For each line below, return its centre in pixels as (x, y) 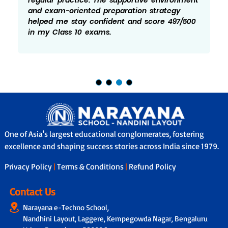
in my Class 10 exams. (71, 32)
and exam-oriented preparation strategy (104, 10)
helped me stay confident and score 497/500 (112, 21)
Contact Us (32, 192)
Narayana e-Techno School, (66, 208)
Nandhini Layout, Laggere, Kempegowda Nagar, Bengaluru (115, 219)
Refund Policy (152, 167)
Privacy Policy (29, 167)
